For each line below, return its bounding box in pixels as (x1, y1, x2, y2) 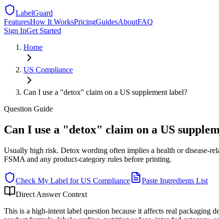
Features (4, 18, 30, 26)
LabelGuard (16, 9, 53, 17)
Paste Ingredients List (142, 176, 208, 185)
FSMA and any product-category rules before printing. (4, 154, 172, 163)
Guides (96, 18, 118, 26)
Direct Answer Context (16, 190, 87, 198)
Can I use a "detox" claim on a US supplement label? (23, 88, 187, 96)
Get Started (26, 26, 61, 35)
